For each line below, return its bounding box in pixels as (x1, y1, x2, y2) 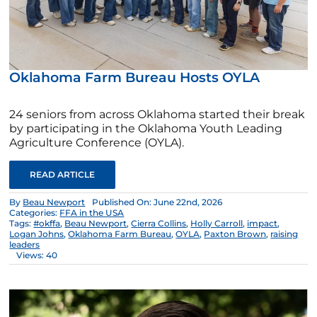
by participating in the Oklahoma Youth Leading (9, 122, 283, 136)
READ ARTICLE (30, 169, 96, 180)
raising (270, 229, 299, 240)
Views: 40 (16, 250, 58, 261)
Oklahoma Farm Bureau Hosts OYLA (9, 69, 260, 86)
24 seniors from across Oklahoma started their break (9, 108, 306, 122)
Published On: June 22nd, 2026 (92, 197, 223, 208)
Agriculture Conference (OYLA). (9, 136, 185, 150)
